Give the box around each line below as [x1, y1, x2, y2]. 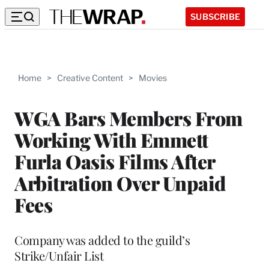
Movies [139, 73, 167, 83]
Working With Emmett [14, 126, 208, 153]
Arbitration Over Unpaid [14, 169, 226, 196]
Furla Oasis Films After [14, 148, 215, 174]
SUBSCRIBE [190, 11, 240, 22]
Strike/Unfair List [14, 247, 103, 264]
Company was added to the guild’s [14, 231, 190, 248]
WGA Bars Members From [14, 104, 243, 131]
